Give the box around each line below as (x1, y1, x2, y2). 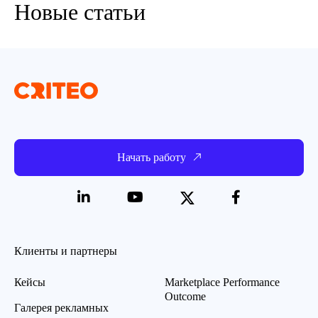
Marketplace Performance (165, 276, 280, 288)
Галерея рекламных (14, 302, 109, 314)
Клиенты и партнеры (14, 245, 117, 257)
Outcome (165, 290, 206, 302)
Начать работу (117, 151, 186, 163)
